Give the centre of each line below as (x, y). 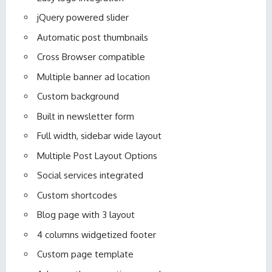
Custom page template (85, 254)
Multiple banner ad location (93, 76)
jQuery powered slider (83, 18)
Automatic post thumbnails (93, 37)
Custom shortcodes (77, 195)
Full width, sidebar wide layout (99, 136)
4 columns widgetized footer (97, 234)
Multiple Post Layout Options (97, 155)
